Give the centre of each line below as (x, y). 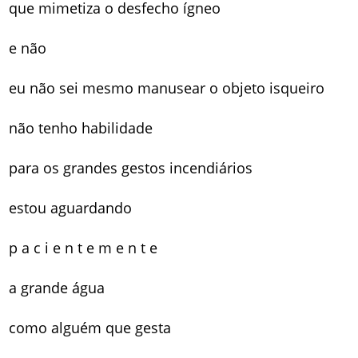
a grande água (57, 287)
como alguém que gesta (90, 327)
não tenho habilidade (81, 127)
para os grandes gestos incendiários (131, 167)
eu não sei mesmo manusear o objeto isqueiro (167, 88)
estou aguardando (71, 207)
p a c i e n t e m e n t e (84, 247)
